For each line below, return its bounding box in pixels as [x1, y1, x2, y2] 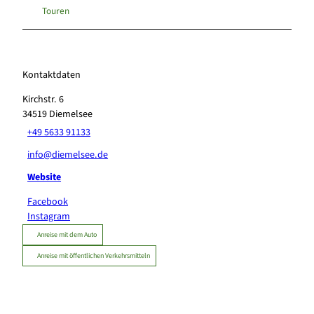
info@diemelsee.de [27, 148, 109, 163]
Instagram [27, 209, 71, 224]
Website [27, 170, 62, 185]
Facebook [27, 194, 69, 209]
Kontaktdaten [22, 67, 81, 82]
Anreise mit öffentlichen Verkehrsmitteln [37, 250, 150, 261]
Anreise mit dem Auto [37, 229, 97, 240]
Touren [42, 4, 69, 18]
